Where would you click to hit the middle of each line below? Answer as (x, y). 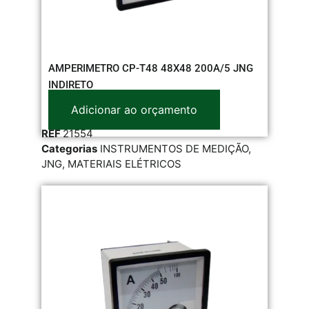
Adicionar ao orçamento (134, 109)
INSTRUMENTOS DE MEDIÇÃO (174, 148)
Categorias (69, 148)
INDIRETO (71, 84)
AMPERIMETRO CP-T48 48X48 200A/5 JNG (151, 68)
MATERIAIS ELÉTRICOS (124, 163)
